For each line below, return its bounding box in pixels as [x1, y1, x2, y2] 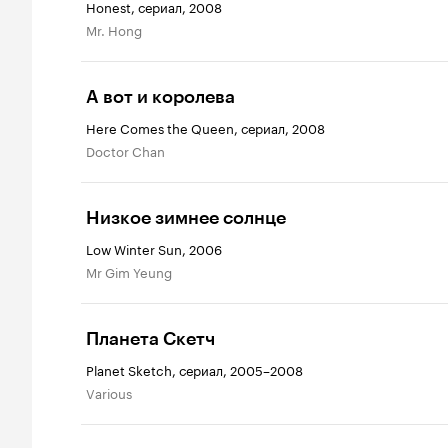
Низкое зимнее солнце [86, 207, 286, 229]
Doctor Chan [95, 140, 165, 160]
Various [95, 382, 132, 402]
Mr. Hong [97, 19, 142, 39]
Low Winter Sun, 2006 [86, 238, 222, 258]
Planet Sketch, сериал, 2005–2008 [86, 359, 303, 379]
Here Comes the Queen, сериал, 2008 [86, 117, 325, 137]
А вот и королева [86, 86, 235, 108]
